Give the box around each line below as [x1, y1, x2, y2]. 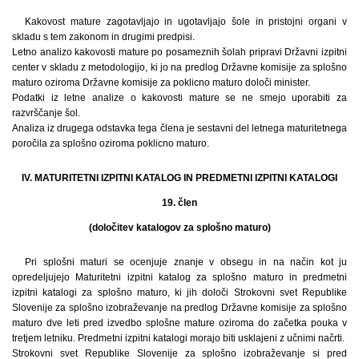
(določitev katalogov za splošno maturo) [88, 222, 271, 234]
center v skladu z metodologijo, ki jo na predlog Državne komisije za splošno [12, 62, 347, 74]
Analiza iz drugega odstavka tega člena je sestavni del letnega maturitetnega [12, 123, 347, 135]
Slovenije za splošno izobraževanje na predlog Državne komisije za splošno [12, 302, 347, 314]
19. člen [162, 197, 197, 209]
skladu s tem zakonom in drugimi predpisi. [12, 31, 195, 43]
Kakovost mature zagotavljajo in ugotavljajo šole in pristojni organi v [25, 16, 347, 28]
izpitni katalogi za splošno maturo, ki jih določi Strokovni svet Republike [12, 287, 347, 299]
